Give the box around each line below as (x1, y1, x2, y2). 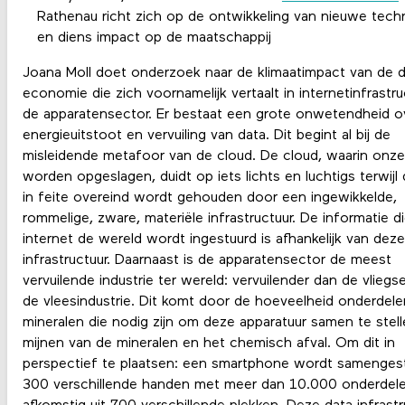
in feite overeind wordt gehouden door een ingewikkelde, (22, 191, 397, 206)
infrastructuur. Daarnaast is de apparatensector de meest (22, 253, 391, 268)
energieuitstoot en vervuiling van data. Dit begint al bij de (22, 128, 391, 144)
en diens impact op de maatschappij (36, 30, 276, 45)
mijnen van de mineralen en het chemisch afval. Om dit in (22, 336, 395, 352)
